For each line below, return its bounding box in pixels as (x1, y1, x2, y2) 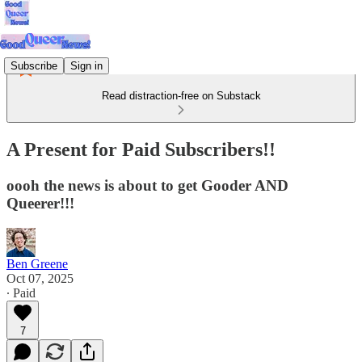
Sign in (70, 59, 103, 72)
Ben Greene (6, 256, 68, 271)
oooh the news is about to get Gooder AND (6, 176, 288, 194)
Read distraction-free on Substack (101, 90, 261, 102)
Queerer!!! (6, 194, 74, 212)
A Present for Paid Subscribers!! (6, 138, 276, 160)
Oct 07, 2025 (6, 271, 74, 285)
